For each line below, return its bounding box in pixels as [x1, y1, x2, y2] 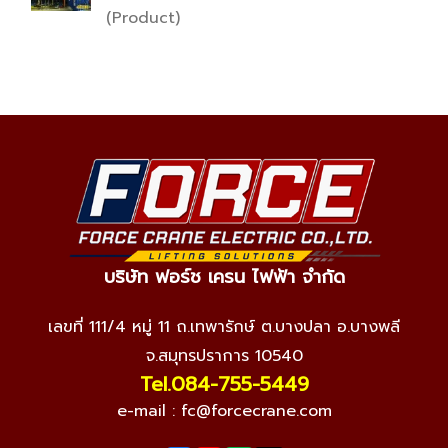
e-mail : [116, 399, 181, 423]
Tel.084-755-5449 [139, 369, 309, 399]
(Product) [106, 6, 180, 30]
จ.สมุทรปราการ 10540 [145, 344, 303, 368]
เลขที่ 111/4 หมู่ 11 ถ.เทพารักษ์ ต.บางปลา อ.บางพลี [48, 315, 400, 339]
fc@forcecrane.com [180, 399, 332, 423]
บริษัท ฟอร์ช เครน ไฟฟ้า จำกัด [103, 263, 345, 291]
